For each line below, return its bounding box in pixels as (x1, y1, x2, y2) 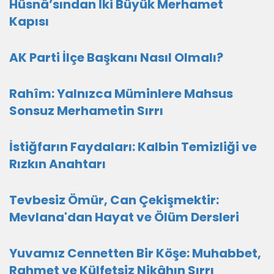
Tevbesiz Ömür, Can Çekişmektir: (9, 191, 219, 209)
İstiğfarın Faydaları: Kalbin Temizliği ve (9, 138, 257, 155)
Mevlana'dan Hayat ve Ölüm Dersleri (9, 209, 239, 226)
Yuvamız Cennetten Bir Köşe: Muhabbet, (9, 245, 261, 262)
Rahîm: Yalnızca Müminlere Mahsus (9, 85, 233, 102)
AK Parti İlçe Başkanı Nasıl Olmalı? (9, 49, 223, 66)
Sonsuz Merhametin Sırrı (9, 102, 163, 119)
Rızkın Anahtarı (9, 155, 106, 172)
